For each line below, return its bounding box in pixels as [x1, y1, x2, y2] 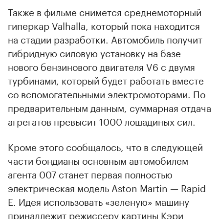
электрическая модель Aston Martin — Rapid [8, 179, 206, 195]
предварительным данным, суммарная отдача [8, 99, 211, 114]
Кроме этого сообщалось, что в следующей [8, 138, 203, 153]
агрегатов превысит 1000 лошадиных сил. [8, 113, 196, 128]
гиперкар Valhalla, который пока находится [8, 17, 200, 32]
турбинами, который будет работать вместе [8, 72, 204, 87]
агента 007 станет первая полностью [8, 166, 173, 181]
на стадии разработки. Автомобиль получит [8, 31, 202, 46]
